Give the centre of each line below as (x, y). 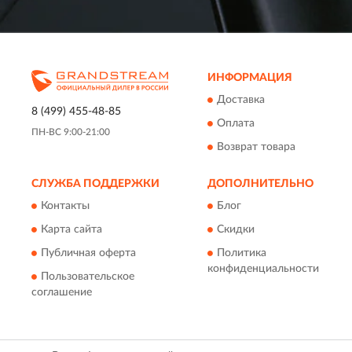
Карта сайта (71, 230)
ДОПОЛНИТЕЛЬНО (260, 184)
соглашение (62, 293)
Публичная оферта (88, 253)
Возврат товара (256, 147)
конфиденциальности (263, 269)
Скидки (236, 230)
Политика (242, 253)
